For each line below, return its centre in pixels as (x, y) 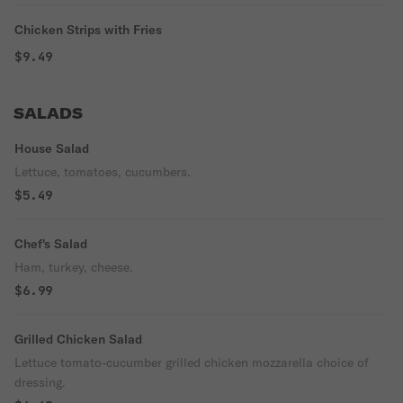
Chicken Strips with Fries (88, 30)
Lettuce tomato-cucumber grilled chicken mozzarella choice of (192, 363)
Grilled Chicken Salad (78, 339)
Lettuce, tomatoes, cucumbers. (103, 172)
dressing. (40, 382)
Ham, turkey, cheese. (74, 267)
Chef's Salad (51, 244)
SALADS (48, 113)
